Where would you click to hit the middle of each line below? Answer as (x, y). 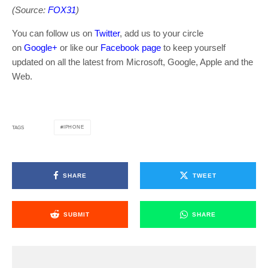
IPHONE (74, 127)
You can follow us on (53, 33)
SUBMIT (77, 214)
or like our (79, 48)
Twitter (107, 33)
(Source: (30, 10)
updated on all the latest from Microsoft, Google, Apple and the (133, 62)
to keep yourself (193, 48)
